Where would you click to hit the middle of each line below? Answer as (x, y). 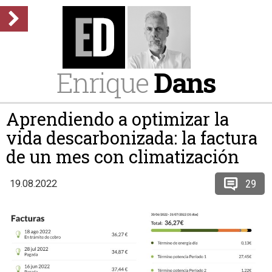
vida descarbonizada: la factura (132, 138)
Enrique (105, 82)
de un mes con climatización (123, 157)
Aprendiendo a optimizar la (117, 119)
